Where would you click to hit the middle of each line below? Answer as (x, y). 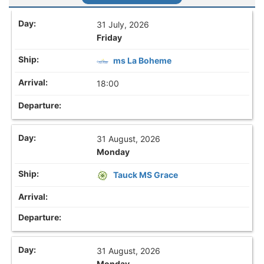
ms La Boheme (143, 60)
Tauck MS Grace (146, 174)
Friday (110, 37)
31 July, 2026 (123, 24)
